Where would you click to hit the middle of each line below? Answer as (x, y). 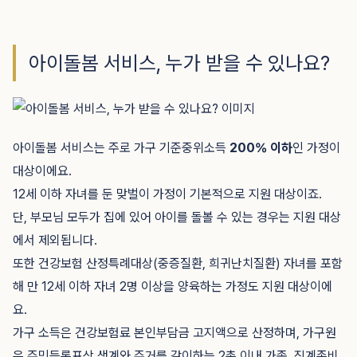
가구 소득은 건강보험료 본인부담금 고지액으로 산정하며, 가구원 (175, 333)
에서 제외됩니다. (55, 240)
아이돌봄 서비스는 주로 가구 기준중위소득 (121, 148)
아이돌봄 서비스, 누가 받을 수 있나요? (179, 63)
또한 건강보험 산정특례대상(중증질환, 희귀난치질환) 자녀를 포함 (178, 263)
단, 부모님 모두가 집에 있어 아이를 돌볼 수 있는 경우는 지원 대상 (177, 217)
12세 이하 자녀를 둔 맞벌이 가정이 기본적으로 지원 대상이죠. (167, 194)
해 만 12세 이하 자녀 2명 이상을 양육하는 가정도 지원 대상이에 (173, 286)
